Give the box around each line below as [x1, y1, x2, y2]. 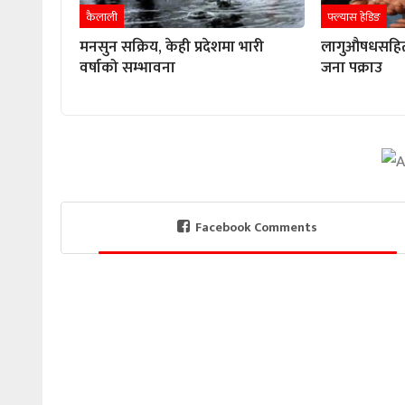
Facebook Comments [195, 217, 318, 239]
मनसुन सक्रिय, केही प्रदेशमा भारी [80, 33, 264, 60]
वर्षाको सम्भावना [80, 54, 175, 80]
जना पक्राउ [321, 54, 383, 80]
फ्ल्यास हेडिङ [327, 6, 381, 27]
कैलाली [86, 6, 118, 27]
